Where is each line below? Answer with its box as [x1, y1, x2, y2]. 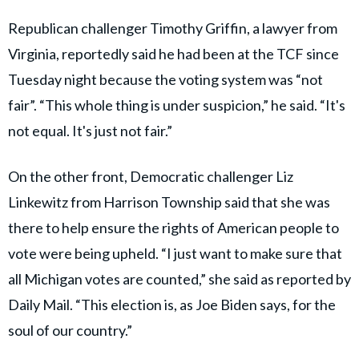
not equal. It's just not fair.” [8, 122, 175, 140]
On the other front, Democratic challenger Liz [8, 167, 293, 186]
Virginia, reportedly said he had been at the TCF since [8, 45, 339, 63]
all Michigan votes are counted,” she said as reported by [8, 270, 351, 288]
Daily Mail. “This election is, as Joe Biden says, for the [8, 296, 336, 314]
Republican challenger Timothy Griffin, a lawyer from [8, 19, 337, 38]
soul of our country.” [8, 321, 132, 340]
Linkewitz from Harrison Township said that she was [8, 193, 330, 212]
